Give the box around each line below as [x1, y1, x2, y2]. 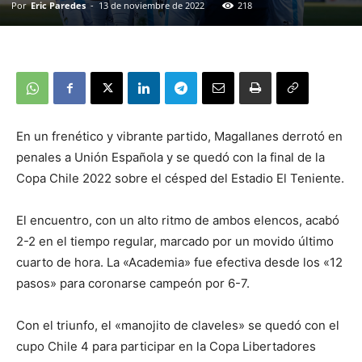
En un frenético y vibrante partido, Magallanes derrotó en [16, 128, 343, 144]
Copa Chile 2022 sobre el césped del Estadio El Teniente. [16, 170, 344, 186]
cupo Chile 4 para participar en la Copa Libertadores [16, 338, 316, 354]
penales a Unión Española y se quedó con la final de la [16, 149, 325, 165]
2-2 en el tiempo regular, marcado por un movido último [16, 233, 334, 249]
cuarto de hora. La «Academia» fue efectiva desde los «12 [16, 254, 343, 270]
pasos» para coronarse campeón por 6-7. [16, 275, 250, 291]
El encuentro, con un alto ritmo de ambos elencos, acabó [16, 212, 339, 228]
